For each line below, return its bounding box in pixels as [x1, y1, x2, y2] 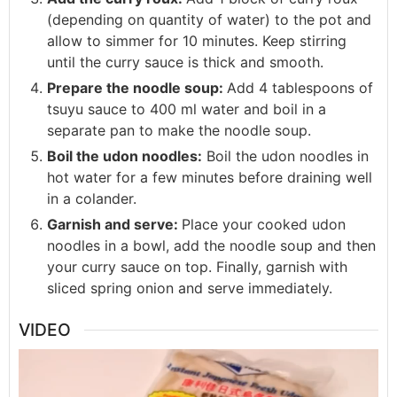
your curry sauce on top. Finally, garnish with [47, 258, 347, 276]
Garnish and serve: [47, 215, 182, 234]
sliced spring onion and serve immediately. [47, 279, 332, 298]
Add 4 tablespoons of [227, 79, 373, 97]
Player [18, 371, 59, 390]
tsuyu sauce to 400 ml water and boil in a [47, 100, 326, 119]
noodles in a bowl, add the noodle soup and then [47, 237, 376, 255]
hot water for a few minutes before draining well [47, 168, 372, 187]
